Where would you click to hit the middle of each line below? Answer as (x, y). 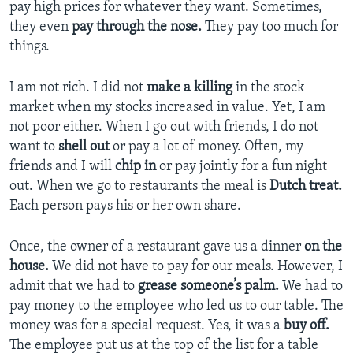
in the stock (270, 87)
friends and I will (62, 166)
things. (30, 46)
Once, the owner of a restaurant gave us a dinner (157, 247)
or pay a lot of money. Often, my (206, 147)
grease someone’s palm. (210, 286)
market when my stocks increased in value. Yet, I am (167, 107)
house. (29, 266)
